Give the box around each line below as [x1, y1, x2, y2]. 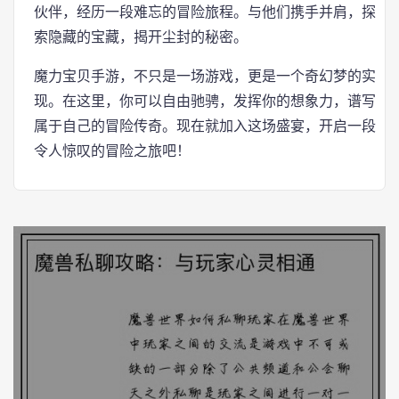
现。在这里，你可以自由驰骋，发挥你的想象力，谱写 [34, 93, 376, 110]
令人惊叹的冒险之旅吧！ [34, 142, 191, 159]
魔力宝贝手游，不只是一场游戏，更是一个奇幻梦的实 [34, 68, 376, 85]
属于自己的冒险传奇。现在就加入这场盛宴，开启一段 [34, 118, 376, 134]
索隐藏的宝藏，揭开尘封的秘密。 [34, 28, 248, 45]
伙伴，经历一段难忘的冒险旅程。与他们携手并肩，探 [34, 4, 376, 20]
